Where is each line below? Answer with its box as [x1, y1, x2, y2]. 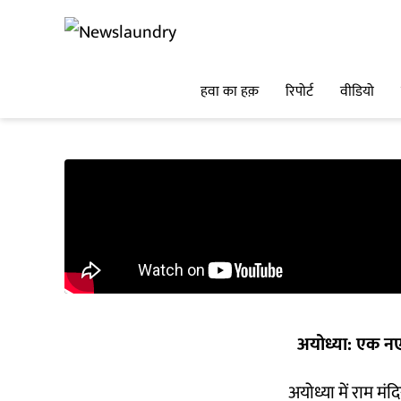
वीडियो [340, 80, 374, 105]
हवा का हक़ [200, 80, 259, 105]
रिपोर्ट [286, 80, 313, 105]
